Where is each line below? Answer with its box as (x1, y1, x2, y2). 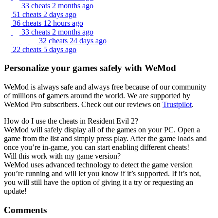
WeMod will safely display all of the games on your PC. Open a (4, 125, 200, 134)
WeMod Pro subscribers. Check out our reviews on (4, 100, 163, 109)
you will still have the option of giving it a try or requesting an (4, 178, 193, 186)
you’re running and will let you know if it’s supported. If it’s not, (4, 169, 201, 178)
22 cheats (13, 45, 43, 54)
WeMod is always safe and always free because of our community (4, 82, 206, 91)
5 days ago (43, 45, 76, 54)
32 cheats (39, 36, 70, 45)
